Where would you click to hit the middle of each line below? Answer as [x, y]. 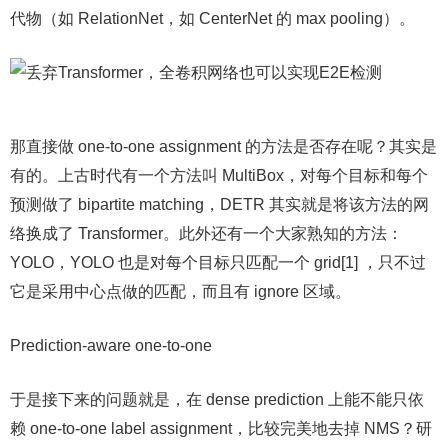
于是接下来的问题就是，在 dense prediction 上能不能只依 [217, 399]
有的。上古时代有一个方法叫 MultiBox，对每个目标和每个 [219, 175]
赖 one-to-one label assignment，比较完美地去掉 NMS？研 [221, 428]
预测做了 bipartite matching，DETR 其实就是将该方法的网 [219, 204]
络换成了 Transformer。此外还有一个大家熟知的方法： [206, 233]
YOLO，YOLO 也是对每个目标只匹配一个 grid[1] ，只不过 [218, 262]
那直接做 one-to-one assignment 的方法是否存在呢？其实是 [223, 146]
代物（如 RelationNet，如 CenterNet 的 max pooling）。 [212, 18]
